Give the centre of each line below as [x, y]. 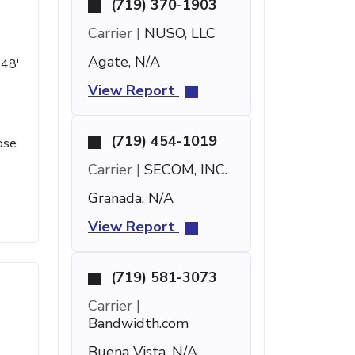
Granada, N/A [131, 198]
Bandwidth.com [138, 323]
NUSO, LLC [178, 33]
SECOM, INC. [184, 170]
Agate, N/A [124, 62]
